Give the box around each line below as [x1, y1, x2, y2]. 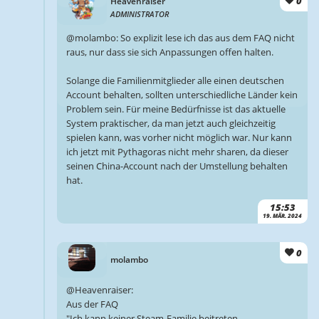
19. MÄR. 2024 [263, 212, 303, 220]
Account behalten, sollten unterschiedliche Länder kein [66, 88, 298, 101]
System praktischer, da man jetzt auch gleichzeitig [66, 117, 276, 130]
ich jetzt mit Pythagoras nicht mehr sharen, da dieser [66, 145, 288, 158]
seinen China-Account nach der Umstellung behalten [66, 159, 288, 172]
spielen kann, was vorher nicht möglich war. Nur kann [66, 131, 292, 144]
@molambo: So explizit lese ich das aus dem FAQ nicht [66, 31, 295, 44]
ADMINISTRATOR [110, 9, 169, 20]
